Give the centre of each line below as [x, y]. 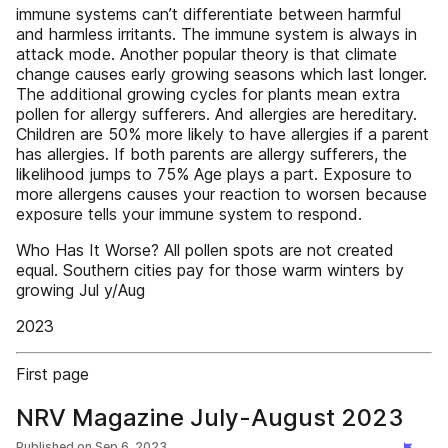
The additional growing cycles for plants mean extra [208, 94]
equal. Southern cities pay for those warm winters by [210, 270]
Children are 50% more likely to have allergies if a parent [222, 134]
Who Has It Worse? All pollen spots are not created [205, 250]
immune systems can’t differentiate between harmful [208, 14]
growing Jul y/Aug [80, 290]
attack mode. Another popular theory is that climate [206, 54]
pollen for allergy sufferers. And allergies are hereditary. [216, 114]
